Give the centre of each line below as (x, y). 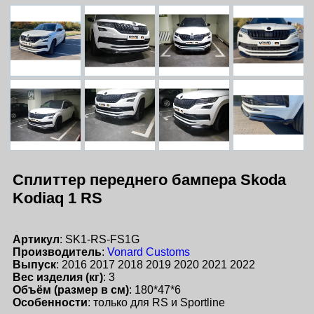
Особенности (50, 303)
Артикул (36, 240)
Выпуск (34, 265)
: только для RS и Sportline (156, 303)
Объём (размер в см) (71, 290)
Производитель (57, 252)
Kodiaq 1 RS (57, 198)
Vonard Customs (149, 252)
